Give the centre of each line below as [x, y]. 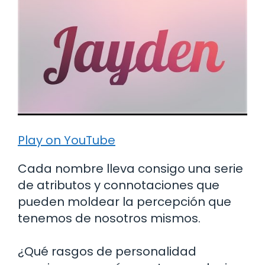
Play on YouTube [67, 140]
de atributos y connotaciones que [119, 185]
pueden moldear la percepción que [125, 202]
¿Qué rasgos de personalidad [107, 252]
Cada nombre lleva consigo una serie [130, 169]
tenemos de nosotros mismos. [109, 219]
